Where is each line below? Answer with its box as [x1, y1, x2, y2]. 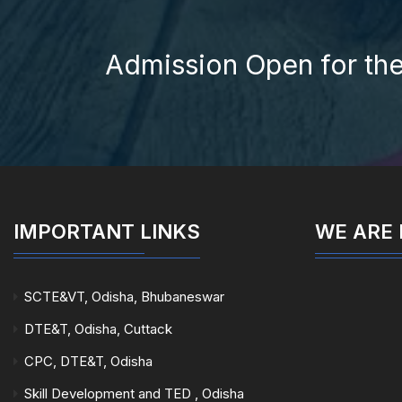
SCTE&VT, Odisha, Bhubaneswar [24, 288, 224, 305]
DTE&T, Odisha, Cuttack [24, 320, 172, 337]
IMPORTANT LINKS [13, 220, 200, 243]
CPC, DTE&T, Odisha [24, 353, 153, 370]
